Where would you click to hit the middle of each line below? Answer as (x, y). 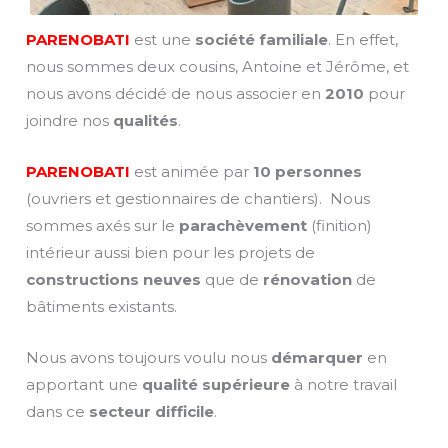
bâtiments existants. (101, 307)
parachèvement (243, 226)
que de (232, 280)
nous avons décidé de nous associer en (175, 94)
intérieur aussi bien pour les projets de (170, 253)
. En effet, (363, 40)
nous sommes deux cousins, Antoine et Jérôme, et (217, 67)
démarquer (317, 358)
